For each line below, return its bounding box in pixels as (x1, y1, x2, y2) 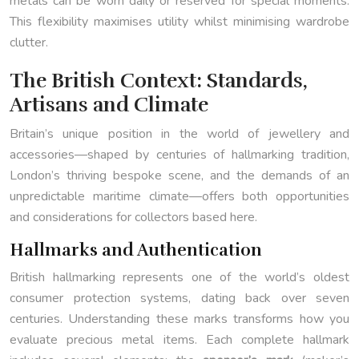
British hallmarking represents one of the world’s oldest (10, 268, 349, 287)
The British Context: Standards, (10, 68, 308, 94)
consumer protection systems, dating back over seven (10, 289, 349, 308)
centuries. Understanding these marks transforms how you (10, 310, 349, 329)
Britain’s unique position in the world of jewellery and (10, 125, 349, 143)
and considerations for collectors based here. (10, 208, 257, 227)
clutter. (10, 34, 48, 52)
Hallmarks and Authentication (10, 240, 262, 261)
